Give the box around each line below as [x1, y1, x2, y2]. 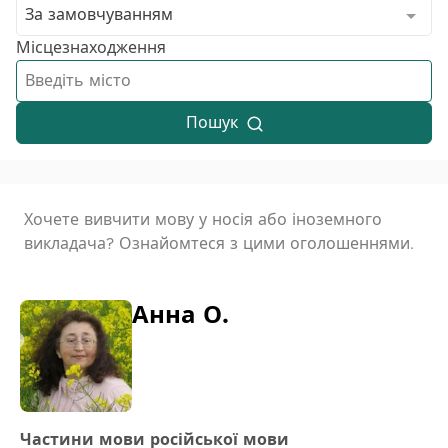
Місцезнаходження [16, 40, 166, 56]
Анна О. [132, 304, 229, 328]
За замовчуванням [25, 7, 173, 23]
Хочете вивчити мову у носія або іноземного [24, 212, 382, 228]
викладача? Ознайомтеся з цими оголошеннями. [24, 236, 414, 252]
